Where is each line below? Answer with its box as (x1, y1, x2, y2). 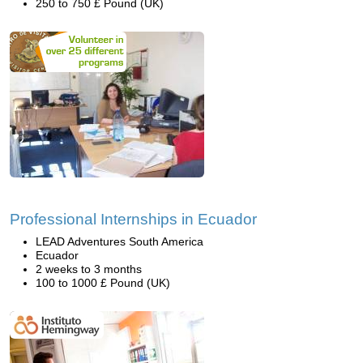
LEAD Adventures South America (36, 235, 203, 248)
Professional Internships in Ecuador (10, 211, 257, 228)
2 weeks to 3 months (36, 263, 142, 275)
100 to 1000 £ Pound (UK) (36, 276, 170, 289)
